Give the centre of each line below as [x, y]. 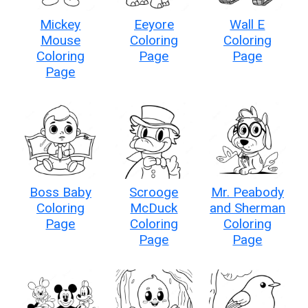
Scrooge [154, 192]
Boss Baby [60, 192]
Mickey [60, 24]
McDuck [154, 208]
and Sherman [247, 208]
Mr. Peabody [247, 192]
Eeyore [154, 24]
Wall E [247, 24]
